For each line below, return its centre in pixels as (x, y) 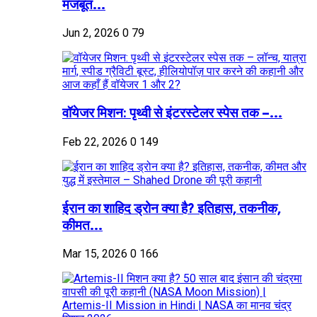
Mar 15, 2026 (95, 254)
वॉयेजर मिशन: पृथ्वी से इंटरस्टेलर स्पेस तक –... (172, 113)
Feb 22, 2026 (95, 142)
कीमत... (82, 225)
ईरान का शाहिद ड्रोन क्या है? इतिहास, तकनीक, (172, 208)
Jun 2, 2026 (91, 33)
